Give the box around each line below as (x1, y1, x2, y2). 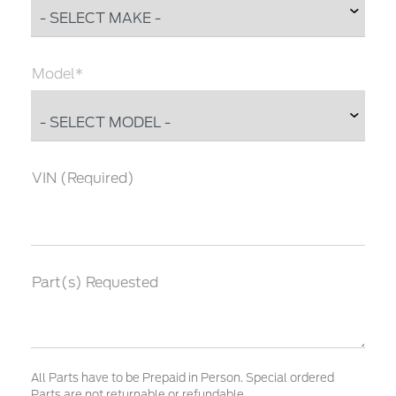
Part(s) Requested (32, 274, 159, 291)
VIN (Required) (32, 170, 135, 187)
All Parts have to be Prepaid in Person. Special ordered (31, 371, 335, 385)
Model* (32, 65, 84, 82)
